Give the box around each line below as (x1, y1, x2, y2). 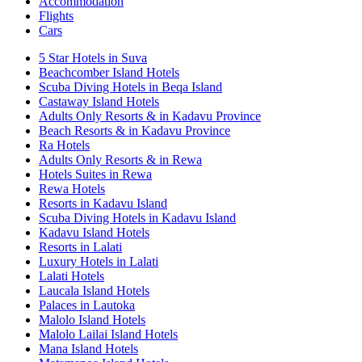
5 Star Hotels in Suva (39, 51, 147, 65)
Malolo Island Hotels (39, 313, 145, 327)
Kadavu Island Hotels (39, 225, 149, 240)
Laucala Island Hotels (39, 284, 149, 298)
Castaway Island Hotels (39, 95, 159, 109)
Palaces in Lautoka (39, 298, 135, 313)
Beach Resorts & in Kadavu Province (39, 124, 230, 138)
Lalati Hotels (39, 269, 104, 284)
